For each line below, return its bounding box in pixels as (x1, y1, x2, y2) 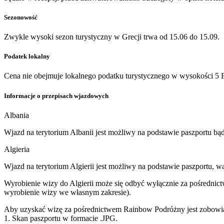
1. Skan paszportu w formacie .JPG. (4, 213, 117, 222)
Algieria (4, 144, 29, 153)
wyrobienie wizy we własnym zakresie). (4, 187, 133, 196)
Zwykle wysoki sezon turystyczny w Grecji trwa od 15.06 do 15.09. (4, 32, 219, 41)
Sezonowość (4, 13, 37, 21)
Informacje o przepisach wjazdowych (4, 91, 108, 99)
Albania (4, 110, 29, 119)
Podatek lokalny (4, 52, 50, 60)
